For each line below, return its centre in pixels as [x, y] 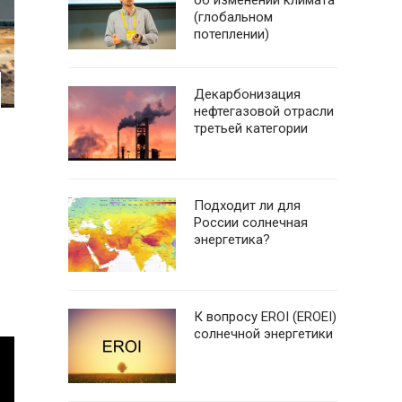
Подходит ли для [247, 205]
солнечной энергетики [263, 334]
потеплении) [232, 34]
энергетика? [232, 240]
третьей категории [251, 128]
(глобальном [233, 17]
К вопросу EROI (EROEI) [265, 317]
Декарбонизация [247, 94]
